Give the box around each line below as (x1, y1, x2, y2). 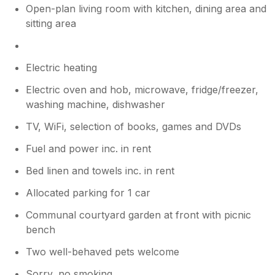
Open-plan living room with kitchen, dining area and (26, 2, 267, 15)
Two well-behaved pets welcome (26, 245, 180, 258)
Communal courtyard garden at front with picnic (26, 208, 252, 221)
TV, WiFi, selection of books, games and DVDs (26, 120, 242, 133)
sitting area (26, 17, 77, 29)
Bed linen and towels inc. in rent (26, 164, 175, 177)
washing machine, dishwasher (26, 98, 166, 110)
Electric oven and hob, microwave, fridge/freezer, (26, 83, 259, 96)
